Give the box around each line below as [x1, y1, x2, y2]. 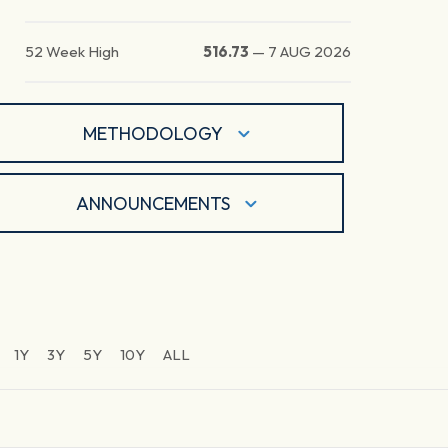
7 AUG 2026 [268, 42, 352, 62]
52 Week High [25, 42, 120, 62]
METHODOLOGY [83, 121, 224, 145]
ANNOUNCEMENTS [76, 191, 231, 215]
